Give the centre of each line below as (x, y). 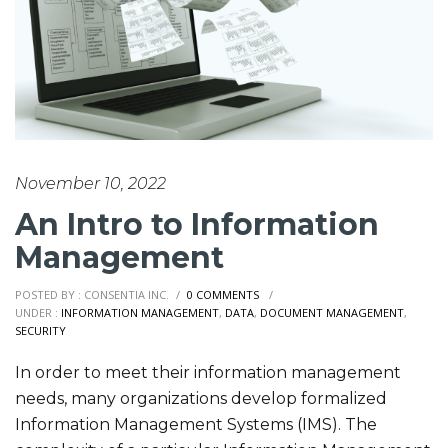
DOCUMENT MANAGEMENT (332, 313)
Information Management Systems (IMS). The (196, 425)
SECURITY (40, 331)
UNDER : (36, 313)
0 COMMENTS (223, 295)
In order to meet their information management (208, 373)
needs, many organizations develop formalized (201, 399)
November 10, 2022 (90, 184)
